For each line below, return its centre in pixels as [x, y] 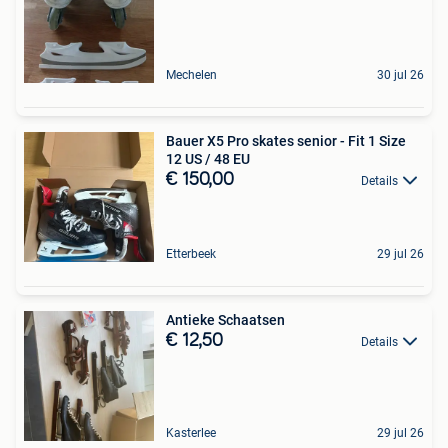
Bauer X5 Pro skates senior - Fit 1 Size [286, 140]
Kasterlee [191, 432]
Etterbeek [191, 253]
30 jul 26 [400, 74]
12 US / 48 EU [208, 158]
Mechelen [191, 74]
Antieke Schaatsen [225, 319]
